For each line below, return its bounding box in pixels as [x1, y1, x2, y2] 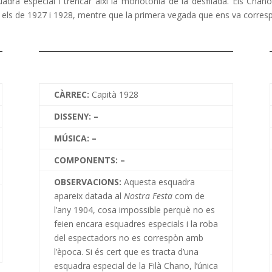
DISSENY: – [53, 110, 98, 122]
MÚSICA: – [53, 132, 97, 144]
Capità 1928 [91, 88, 138, 100]
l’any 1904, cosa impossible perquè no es [53, 203, 215, 216]
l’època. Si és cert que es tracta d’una [53, 245, 199, 257]
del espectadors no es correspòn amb [53, 231, 203, 243]
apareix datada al [53, 189, 124, 202]
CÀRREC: [53, 88, 92, 100]
